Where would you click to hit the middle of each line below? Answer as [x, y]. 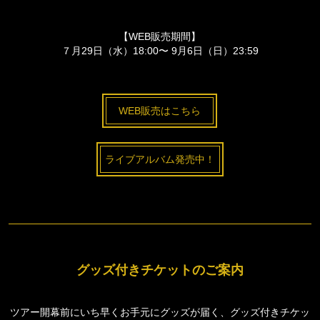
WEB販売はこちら [160, 110]
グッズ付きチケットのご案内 [160, 270]
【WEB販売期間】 [160, 36]
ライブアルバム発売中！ [160, 159]
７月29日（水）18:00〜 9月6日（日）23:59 [160, 50]
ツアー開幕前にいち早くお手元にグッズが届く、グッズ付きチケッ [160, 312]
